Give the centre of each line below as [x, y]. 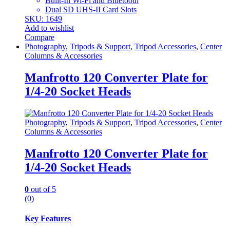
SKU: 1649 [43, 19]
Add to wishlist [49, 28]
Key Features [48, 218]
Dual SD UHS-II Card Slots [91, 9]
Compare [40, 37]
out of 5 [42, 189]
